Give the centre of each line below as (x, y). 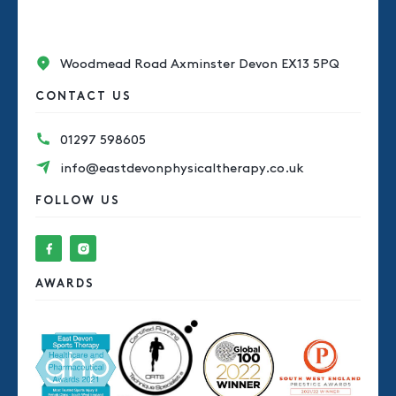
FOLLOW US (78, 202)
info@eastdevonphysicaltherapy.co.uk (182, 169)
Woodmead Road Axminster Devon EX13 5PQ (199, 65)
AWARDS (65, 285)
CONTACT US (84, 97)
